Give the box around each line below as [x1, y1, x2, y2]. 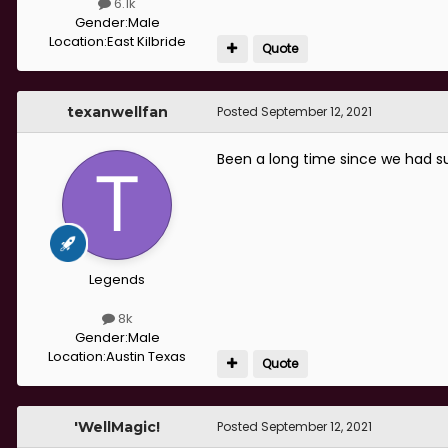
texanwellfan [66, 102, 168, 121]
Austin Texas [106, 346, 186, 366]
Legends [89, 269, 145, 289]
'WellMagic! [74, 417, 160, 436]
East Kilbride [106, 31, 186, 51]
